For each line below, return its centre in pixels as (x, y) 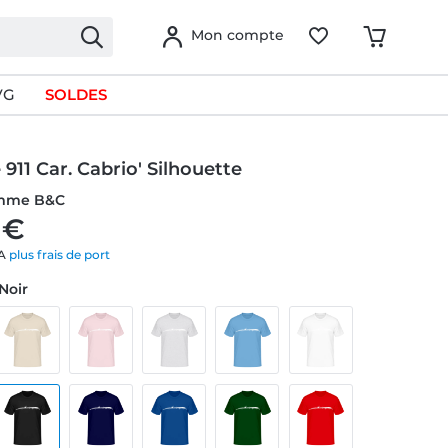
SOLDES (75, 94)
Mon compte (237, 35)
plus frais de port (60, 254)
